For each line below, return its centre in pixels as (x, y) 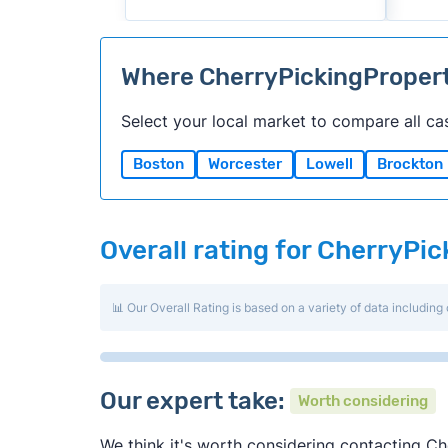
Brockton (409, 163)
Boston (158, 163)
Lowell (329, 163)
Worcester (244, 163)
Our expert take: (194, 400)
